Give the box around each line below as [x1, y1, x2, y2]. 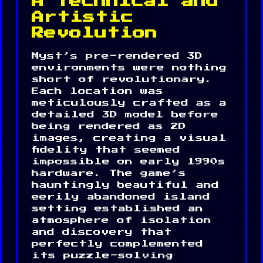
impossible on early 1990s [32, 157, 225, 166]
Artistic [32, 11, 133, 23]
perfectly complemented [32, 240, 203, 248]
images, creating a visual [32, 134, 227, 142]
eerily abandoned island [32, 193, 210, 201]
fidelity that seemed [32, 146, 180, 154]
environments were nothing [32, 63, 227, 72]
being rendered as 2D [32, 122, 186, 130]
